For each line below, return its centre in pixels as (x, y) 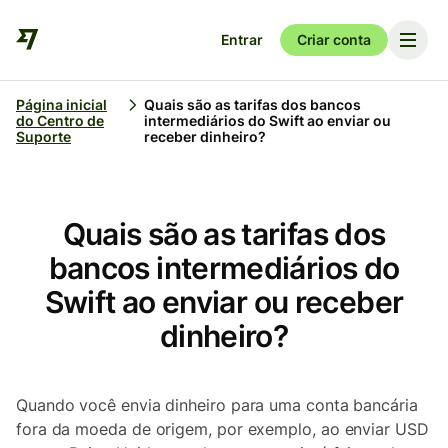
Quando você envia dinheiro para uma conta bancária (217, 405)
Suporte (43, 136)
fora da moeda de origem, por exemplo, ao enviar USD (222, 429)
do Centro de (60, 120)
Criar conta (333, 39)
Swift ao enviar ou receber (224, 302)
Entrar (241, 39)
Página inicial (61, 104)
